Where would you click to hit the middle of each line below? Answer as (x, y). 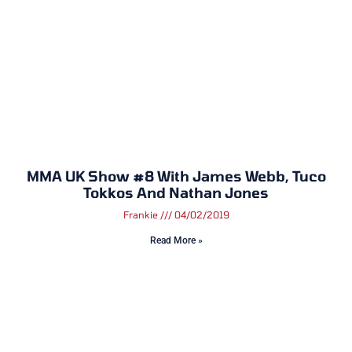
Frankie (141, 214)
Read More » (176, 240)
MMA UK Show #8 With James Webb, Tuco (176, 176)
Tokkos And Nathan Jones (176, 192)
